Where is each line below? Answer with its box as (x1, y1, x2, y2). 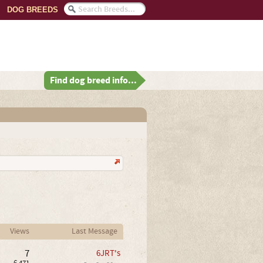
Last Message (71, 226, 117, 237)
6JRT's (96, 248, 120, 259)
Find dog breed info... (50, 74, 137, 87)
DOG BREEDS (7, 5, 58, 14)
